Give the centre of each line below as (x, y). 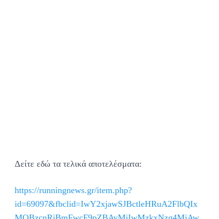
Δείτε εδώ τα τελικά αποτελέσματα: (78, 164)
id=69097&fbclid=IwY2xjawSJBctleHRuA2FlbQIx (106, 204)
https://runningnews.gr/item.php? (73, 190)
